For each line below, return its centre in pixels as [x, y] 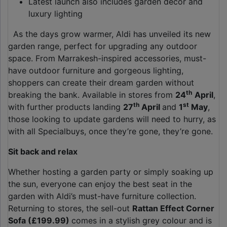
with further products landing [66, 107]
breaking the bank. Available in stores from [92, 95]
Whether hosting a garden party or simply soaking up [111, 172]
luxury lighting [57, 14]
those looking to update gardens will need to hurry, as [112, 119]
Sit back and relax [43, 152]
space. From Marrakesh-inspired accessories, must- [107, 59]
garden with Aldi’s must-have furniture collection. [102, 196]
